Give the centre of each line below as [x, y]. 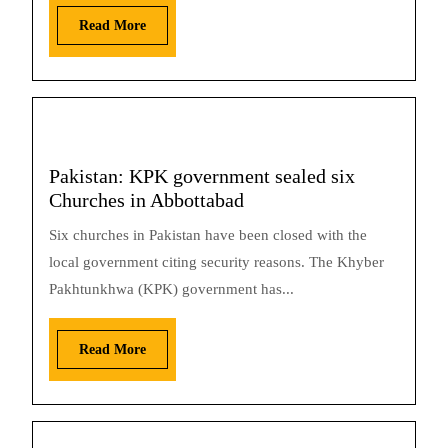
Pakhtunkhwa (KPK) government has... [171, 289]
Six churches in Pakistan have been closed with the [208, 235]
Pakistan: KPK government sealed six [202, 176]
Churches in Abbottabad [146, 200]
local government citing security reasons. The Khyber [216, 262]
